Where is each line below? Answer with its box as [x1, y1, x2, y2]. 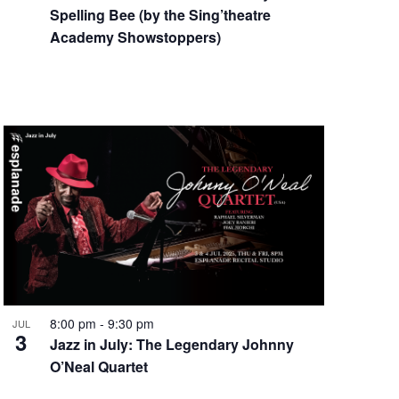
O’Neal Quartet [49, 356, 148, 378]
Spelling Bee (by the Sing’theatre [49, 4, 271, 26]
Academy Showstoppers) [49, 27, 221, 48]
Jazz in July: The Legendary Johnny [49, 334, 294, 355]
